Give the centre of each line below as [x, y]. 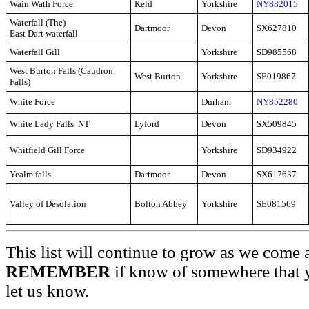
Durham [216, 102]
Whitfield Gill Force [47, 150]
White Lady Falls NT [50, 124]
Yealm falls [30, 175]
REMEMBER [58, 272]
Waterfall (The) [38, 23]
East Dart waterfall [44, 34]
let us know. [47, 291]
